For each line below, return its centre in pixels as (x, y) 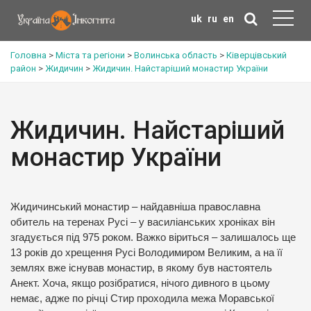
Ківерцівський (257, 55)
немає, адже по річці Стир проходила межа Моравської (142, 299)
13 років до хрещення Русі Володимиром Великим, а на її (146, 253)
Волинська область (176, 55)
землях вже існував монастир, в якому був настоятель (141, 268)
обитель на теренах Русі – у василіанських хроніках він (143, 222)
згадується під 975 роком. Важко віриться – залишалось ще (153, 237)
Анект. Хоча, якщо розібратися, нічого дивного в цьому (140, 283)
